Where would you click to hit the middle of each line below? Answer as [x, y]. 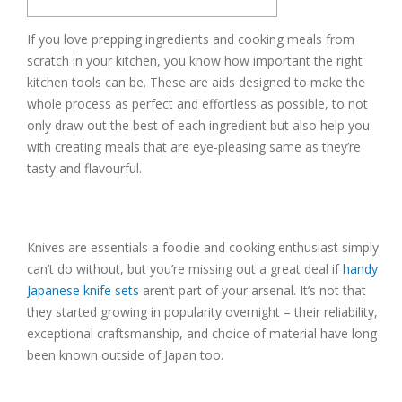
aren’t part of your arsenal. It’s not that [253, 290]
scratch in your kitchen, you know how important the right [195, 60]
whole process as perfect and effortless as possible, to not [197, 103]
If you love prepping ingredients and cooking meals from [191, 39]
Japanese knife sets [83, 290]
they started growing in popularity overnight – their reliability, [202, 311]
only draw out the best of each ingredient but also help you [198, 125]
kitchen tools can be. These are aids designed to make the [196, 82]
